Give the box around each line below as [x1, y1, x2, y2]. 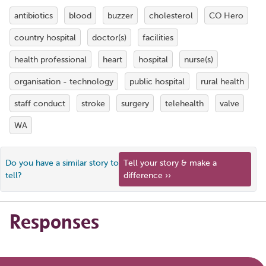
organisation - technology [14, 77, 113, 86]
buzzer [107, 11, 133, 20]
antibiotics [14, 11, 53, 20]
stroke [81, 99, 105, 108]
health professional [14, 55, 87, 64]
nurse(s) [184, 55, 213, 64]
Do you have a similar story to [5, 159, 119, 167]
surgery [121, 99, 149, 108]
